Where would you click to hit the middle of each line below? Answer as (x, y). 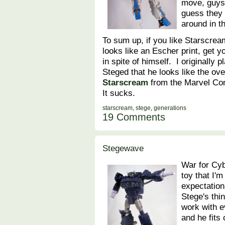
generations (170, 108)
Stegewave (123, 148)
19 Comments (134, 117)
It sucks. (119, 93)
